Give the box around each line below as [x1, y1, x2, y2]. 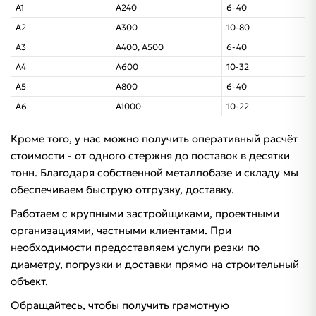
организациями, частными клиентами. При [11, 224, 231, 238]
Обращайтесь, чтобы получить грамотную [11, 298, 229, 312]
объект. [11, 274, 48, 288]
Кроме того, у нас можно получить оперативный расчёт [11, 132, 298, 146]
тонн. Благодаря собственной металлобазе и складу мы [11, 166, 298, 180]
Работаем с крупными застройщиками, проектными [11, 207, 279, 221]
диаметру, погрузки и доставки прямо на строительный [11, 257, 299, 272]
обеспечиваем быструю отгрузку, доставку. [11, 183, 234, 197]
